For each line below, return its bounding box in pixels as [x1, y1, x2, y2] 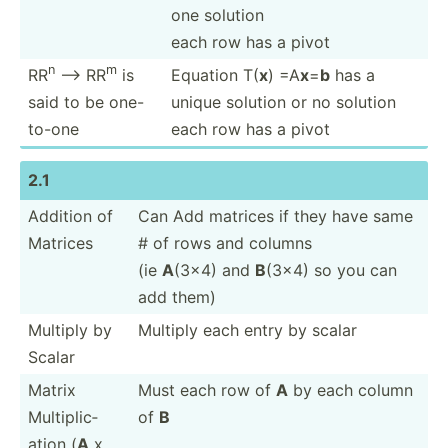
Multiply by [28, 319, 112, 340]
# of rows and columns [138, 232, 312, 253]
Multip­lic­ [28, 406, 98, 427]
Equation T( [171, 64, 259, 85]
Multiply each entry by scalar [138, 319, 357, 340]
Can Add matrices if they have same [138, 205, 413, 226]
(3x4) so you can [266, 259, 397, 280]
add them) [138, 286, 216, 307]
